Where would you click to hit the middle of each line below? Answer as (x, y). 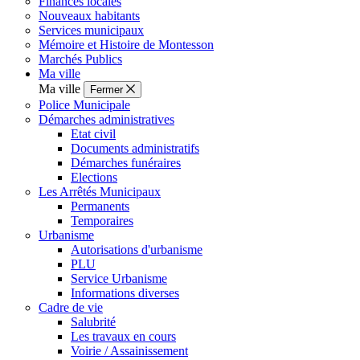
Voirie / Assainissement (129, 351)
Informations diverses (125, 293)
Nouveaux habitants (89, 16)
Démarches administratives (106, 120)
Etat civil (93, 134)
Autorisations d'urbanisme (137, 250)
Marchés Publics (80, 59)
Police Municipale (84, 105)
